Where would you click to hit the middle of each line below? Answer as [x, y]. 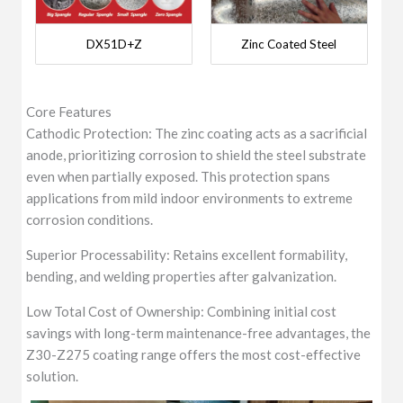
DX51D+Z [114, 45]
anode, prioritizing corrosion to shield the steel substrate [197, 155]
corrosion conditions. [90, 220]
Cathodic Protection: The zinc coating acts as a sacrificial [197, 134]
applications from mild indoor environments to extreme [190, 198]
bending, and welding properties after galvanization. [182, 277]
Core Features [69, 112]
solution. [53, 376]
